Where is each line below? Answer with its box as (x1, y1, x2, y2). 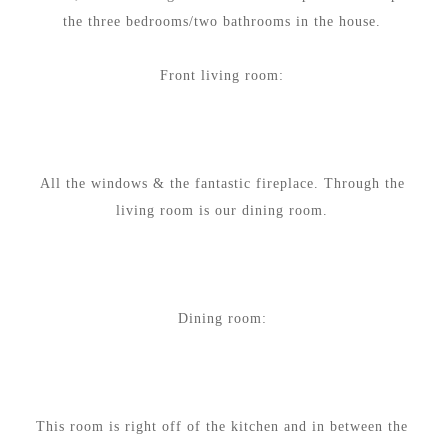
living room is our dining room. (116, 202, 329, 218)
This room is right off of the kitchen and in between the (36, 418, 409, 434)
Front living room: (160, 67, 285, 83)
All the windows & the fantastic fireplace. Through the (39, 175, 405, 191)
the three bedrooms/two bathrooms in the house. (63, 13, 382, 29)
